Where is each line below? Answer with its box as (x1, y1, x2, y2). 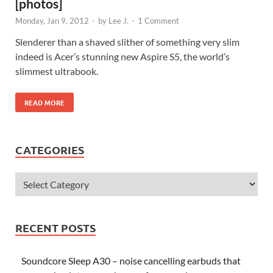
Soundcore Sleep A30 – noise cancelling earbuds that (21, 254, 241, 266)
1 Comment (138, 15, 179, 26)
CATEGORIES (15, 142, 84, 157)
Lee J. (108, 15, 129, 26)
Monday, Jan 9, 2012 (15, 15, 89, 26)
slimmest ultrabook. (15, 65, 98, 77)
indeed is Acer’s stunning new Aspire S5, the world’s (15, 50, 230, 62)
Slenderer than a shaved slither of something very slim (15, 35, 239, 48)
